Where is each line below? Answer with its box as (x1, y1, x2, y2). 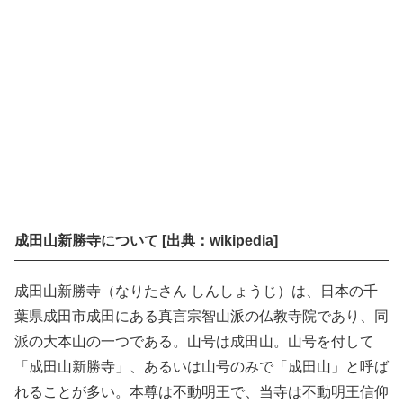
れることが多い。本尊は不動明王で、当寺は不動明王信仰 (14, 383, 389, 399)
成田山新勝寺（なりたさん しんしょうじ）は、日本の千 (14, 282, 378, 299)
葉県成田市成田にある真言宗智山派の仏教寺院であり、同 (14, 308, 389, 324)
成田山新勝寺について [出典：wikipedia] (14, 232, 278, 248)
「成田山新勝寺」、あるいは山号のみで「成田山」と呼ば (14, 358, 389, 374)
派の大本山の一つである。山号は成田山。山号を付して (14, 333, 374, 349)
